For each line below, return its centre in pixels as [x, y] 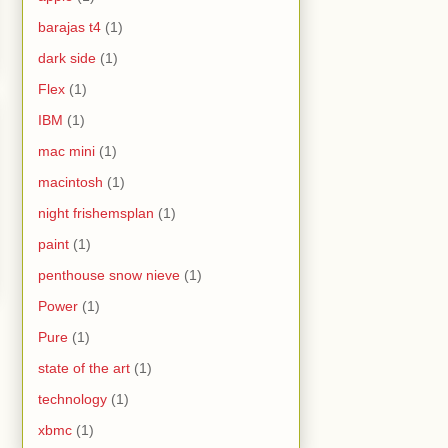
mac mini [66, 150]
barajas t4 [69, 26]
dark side [67, 57]
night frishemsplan [96, 212]
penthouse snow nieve [109, 274]
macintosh [70, 181]
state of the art [84, 367]
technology [72, 398]
